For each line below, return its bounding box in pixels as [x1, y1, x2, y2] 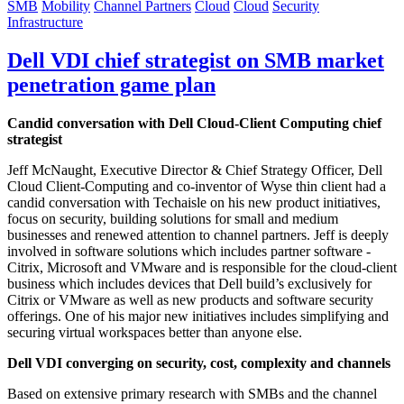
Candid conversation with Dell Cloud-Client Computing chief [7, 115, 381, 132]
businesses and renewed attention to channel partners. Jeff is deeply [7, 227, 389, 243]
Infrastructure [7, 14, 83, 31]
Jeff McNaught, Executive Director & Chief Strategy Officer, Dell [7, 162, 382, 179]
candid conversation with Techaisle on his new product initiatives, [7, 195, 381, 211]
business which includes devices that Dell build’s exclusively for [7, 276, 372, 292]
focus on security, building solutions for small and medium [7, 211, 338, 227]
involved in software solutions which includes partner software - [7, 243, 371, 260]
